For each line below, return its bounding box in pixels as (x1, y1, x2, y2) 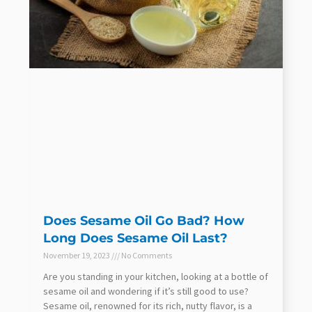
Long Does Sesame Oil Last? (43, 230, 228, 246)
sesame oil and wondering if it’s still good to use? (43, 284, 249, 297)
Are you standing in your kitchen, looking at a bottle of (43, 270, 268, 283)
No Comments (120, 249, 172, 260)
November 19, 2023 (43, 249, 111, 260)
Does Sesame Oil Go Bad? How (43, 212, 244, 228)
